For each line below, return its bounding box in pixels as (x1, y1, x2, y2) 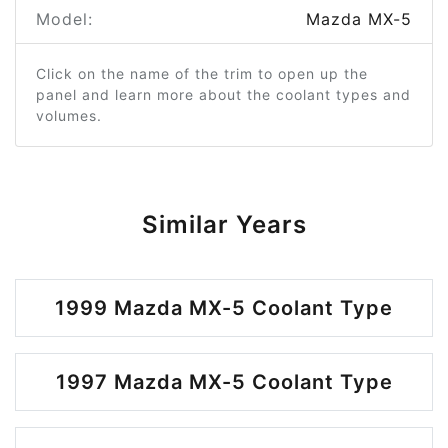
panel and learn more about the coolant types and (36, 86, 411, 103)
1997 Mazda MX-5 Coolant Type (55, 370, 393, 394)
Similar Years (141, 210, 307, 239)
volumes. (36, 107, 102, 124)
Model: (36, 9, 93, 29)
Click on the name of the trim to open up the (36, 65, 368, 82)
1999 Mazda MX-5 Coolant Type (55, 296, 393, 320)
